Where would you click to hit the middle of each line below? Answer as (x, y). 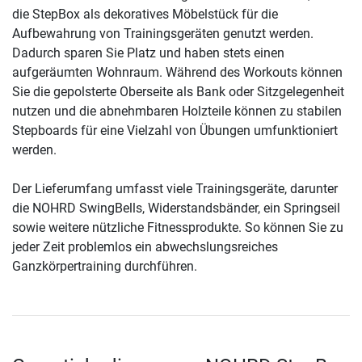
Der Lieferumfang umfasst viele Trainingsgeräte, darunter (175, 189)
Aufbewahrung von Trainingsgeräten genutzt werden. (163, 34)
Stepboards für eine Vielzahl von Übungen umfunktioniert (175, 131)
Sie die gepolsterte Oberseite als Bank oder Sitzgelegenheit (178, 92)
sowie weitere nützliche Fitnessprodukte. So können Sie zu (178, 228)
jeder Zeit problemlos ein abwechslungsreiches (145, 247)
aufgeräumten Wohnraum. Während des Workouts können (177, 73)
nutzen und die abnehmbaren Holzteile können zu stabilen (177, 112)
